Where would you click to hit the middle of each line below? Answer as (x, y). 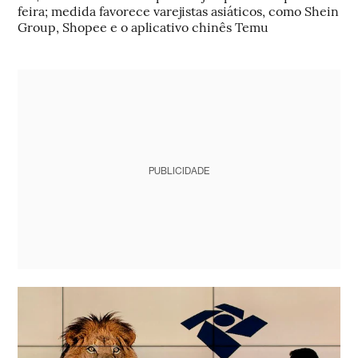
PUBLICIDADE (179, 171)
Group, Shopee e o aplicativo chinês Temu (143, 26)
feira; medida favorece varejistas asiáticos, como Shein (179, 10)
